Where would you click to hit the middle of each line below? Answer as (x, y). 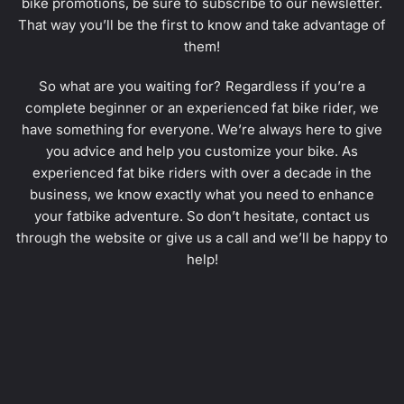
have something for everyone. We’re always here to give (202, 129)
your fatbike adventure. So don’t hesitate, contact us (202, 216)
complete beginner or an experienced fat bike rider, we (202, 108)
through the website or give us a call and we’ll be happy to (202, 238)
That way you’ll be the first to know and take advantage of (202, 25)
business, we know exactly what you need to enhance (202, 194)
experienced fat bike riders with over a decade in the (202, 173)
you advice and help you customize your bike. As (202, 151)
